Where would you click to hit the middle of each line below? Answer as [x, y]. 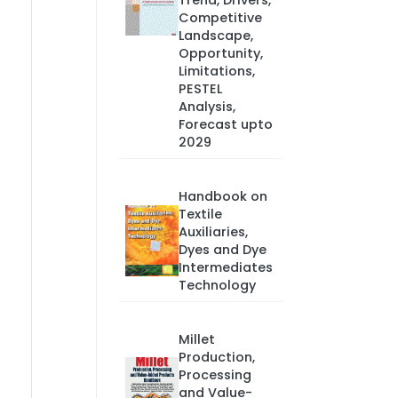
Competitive [220, 18]
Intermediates [225, 267]
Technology [217, 285]
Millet [196, 339]
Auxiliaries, [213, 232]
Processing [215, 375]
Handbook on [223, 196]
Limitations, [216, 71]
